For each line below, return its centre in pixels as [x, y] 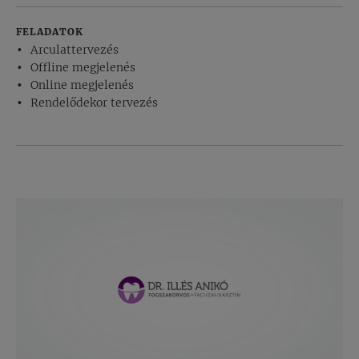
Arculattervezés [75, 50]
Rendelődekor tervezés [94, 103]
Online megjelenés [82, 85]
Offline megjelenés [83, 68]
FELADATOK [50, 32]
